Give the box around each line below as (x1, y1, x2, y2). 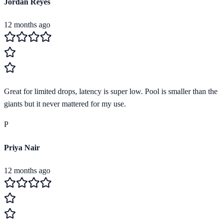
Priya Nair (4, 143, 40, 152)
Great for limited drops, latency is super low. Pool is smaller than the (4, 87, 218, 96)
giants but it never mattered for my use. (4, 100, 126, 109)
